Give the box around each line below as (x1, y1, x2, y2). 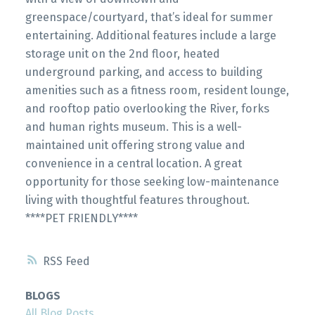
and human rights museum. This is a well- (25, 120, 242, 134)
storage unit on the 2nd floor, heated (25, 46, 220, 60)
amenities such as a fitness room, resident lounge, (25, 83, 289, 97)
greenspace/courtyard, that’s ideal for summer (25, 10, 273, 24)
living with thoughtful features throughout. (25, 193, 250, 207)
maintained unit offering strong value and (25, 138, 245, 152)
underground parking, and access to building (25, 65, 262, 79)
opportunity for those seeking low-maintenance (25, 174, 279, 188)
